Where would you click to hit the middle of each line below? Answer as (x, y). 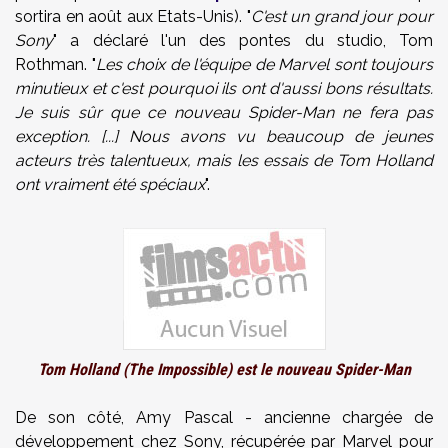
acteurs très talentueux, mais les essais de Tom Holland (224, 160)
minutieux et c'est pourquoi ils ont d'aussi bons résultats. (224, 88)
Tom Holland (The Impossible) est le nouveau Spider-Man (224, 369)
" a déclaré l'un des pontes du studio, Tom (243, 40)
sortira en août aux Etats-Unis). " (133, 16)
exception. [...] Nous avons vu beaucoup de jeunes (224, 136)
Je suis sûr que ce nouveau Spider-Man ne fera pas (224, 112)
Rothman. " (55, 64)
